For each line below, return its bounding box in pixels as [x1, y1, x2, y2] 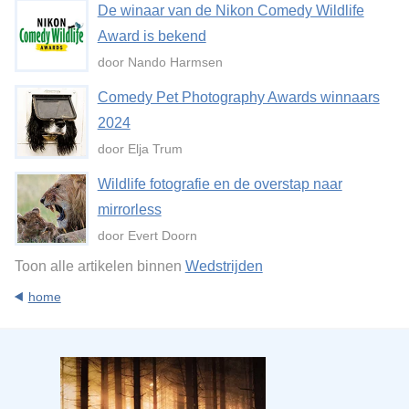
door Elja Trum [97, 141, 183, 156]
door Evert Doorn [97, 227, 197, 243]
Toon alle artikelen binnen [14, 257, 185, 274]
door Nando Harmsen [97, 54, 223, 69]
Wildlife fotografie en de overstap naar [97, 175, 342, 192]
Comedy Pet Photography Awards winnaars [97, 89, 380, 105]
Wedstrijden [184, 257, 263, 274]
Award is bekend [97, 27, 206, 44]
